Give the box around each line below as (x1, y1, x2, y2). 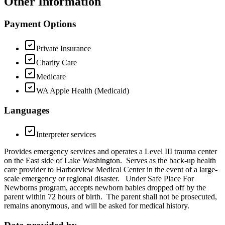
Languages (4, 104, 49, 116)
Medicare (36, 72, 66, 81)
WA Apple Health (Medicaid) (36, 86, 129, 95)
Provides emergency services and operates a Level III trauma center (4, 147, 217, 156)
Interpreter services (36, 130, 96, 139)
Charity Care (36, 58, 77, 67)
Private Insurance (36, 44, 91, 53)
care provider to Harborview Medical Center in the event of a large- (4, 165, 217, 174)
